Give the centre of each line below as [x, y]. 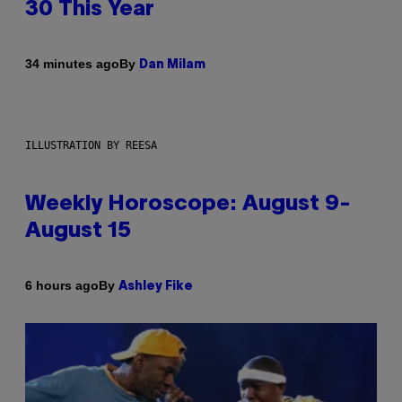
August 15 [78, 231]
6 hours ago [62, 286]
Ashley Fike [156, 286]
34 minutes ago [72, 64]
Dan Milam [172, 65]
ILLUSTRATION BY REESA [91, 145]
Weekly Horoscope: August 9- [188, 204]
